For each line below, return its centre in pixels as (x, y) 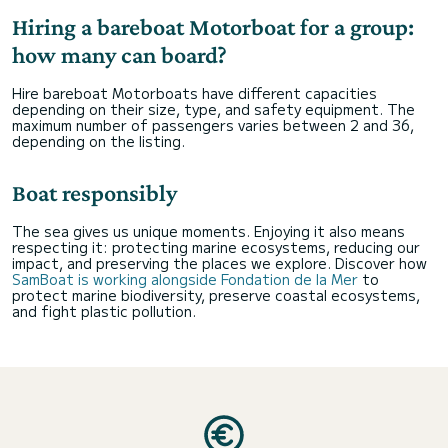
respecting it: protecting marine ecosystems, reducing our (216, 247)
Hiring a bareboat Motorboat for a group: (213, 26)
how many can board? (119, 54)
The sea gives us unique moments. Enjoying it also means (208, 231)
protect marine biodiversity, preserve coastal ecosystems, (216, 295)
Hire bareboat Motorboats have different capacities (194, 93)
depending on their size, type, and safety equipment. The (213, 109)
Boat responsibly (94, 192)
